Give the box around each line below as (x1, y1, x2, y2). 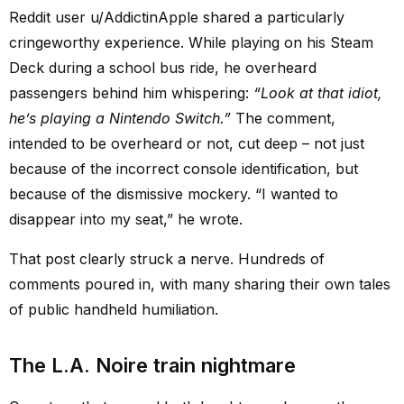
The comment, (231, 109, 335, 127)
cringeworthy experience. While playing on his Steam (9, 33, 373, 51)
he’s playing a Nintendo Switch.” (9, 109, 231, 127)
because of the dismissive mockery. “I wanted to (9, 185, 338, 203)
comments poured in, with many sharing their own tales (9, 275, 390, 293)
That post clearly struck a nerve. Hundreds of (9, 250, 325, 268)
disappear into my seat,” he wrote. (9, 210, 243, 228)
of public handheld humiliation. (9, 300, 218, 318)
